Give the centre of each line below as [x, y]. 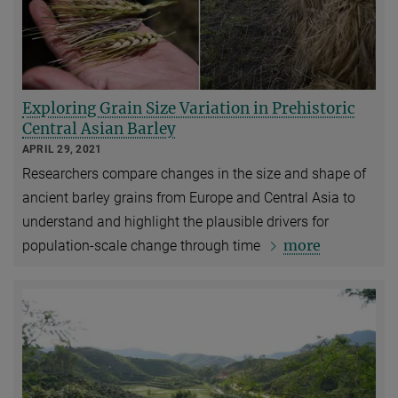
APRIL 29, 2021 [62, 150]
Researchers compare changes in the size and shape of [194, 174]
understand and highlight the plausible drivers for [175, 222]
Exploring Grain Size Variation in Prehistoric [189, 109]
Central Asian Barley [99, 129]
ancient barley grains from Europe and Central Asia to [189, 198]
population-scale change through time [143, 246]
